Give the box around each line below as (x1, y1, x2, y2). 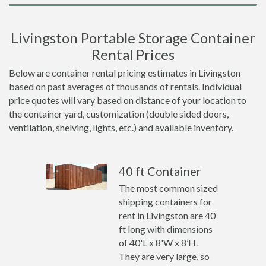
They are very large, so (119, 251, 210, 262)
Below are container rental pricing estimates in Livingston (9, 67, 240, 78)
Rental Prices (91, 46, 175, 63)
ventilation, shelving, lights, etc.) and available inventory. (9, 122, 233, 133)
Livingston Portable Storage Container (11, 29, 255, 46)
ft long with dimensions (119, 223, 213, 235)
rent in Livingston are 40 (119, 210, 216, 221)
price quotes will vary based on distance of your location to (9, 94, 246, 106)
